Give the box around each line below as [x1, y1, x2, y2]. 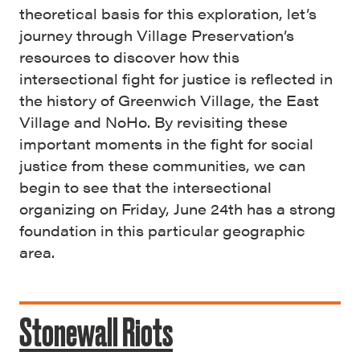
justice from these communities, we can [19, 155, 305, 175]
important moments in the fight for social [19, 133, 313, 153]
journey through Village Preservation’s [19, 25, 294, 45]
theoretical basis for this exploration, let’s [19, 3, 317, 23]
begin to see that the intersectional [19, 177, 272, 197]
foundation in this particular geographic [19, 220, 305, 240]
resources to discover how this [19, 47, 239, 67]
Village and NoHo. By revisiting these [19, 112, 288, 132]
